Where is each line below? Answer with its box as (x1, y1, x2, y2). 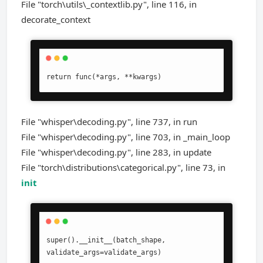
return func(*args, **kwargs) (46, 73, 161, 81)
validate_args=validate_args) (46, 248, 161, 257)
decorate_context (21, 14, 90, 25)
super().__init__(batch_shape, (46, 236, 166, 244)
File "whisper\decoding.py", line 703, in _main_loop (21, 131, 230, 143)
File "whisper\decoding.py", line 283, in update (21, 146, 211, 158)
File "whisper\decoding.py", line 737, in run (21, 116, 197, 127)
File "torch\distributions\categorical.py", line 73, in (21, 161, 225, 173)
